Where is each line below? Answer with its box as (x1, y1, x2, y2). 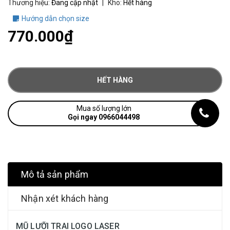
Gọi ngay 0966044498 (68, 113, 140, 121)
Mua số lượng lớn (76, 104, 131, 112)
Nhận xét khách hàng (21, 193, 109, 204)
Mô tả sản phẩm (21, 169, 89, 180)
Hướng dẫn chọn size (22, 14, 89, 23)
